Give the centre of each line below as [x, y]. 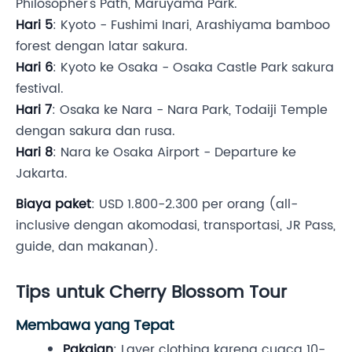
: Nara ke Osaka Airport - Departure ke [174, 152]
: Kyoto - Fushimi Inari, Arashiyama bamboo [191, 25]
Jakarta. [42, 173]
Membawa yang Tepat [95, 325]
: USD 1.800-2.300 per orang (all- [194, 204]
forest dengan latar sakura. [102, 46]
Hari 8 [34, 152]
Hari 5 [34, 25]
